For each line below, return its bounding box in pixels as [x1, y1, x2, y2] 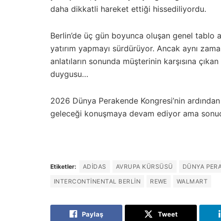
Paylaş [82, 210, 103, 219]
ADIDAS [83, 163, 107, 171]
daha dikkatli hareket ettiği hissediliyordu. [50, 4, 206, 14]
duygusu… [50, 69, 88, 79]
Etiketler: [50, 163, 76, 171]
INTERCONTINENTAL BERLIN [54, 178, 141, 185]
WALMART [176, 178, 208, 185]
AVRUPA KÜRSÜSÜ [115, 163, 173, 171]
